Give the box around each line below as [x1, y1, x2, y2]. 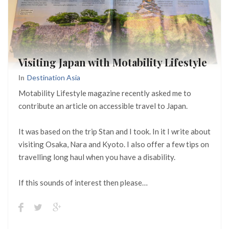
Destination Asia [27, 73, 80, 82]
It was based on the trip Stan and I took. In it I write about [18, 127, 211, 136]
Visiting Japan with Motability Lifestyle [18, 55, 207, 70]
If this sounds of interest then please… [18, 178, 148, 188]
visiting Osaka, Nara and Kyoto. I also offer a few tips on [18, 140, 209, 149]
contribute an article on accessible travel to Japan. [18, 101, 188, 111]
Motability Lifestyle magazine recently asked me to [18, 88, 191, 98]
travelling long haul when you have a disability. [18, 152, 175, 162]
